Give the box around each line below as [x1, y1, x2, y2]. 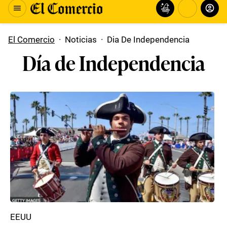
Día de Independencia [22, 47, 205, 77]
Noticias [65, 34, 97, 45]
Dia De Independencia [107, 34, 190, 45]
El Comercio [8, 34, 55, 45]
